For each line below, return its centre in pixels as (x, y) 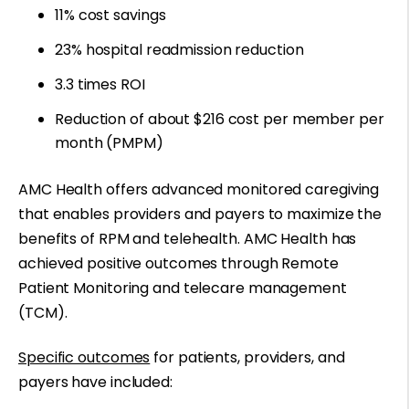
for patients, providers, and (247, 357)
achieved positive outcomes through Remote (178, 263)
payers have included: (95, 382)
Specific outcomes (84, 357)
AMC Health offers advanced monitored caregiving (199, 189)
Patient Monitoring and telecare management (183, 288)
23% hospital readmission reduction (179, 49)
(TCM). (43, 312)
